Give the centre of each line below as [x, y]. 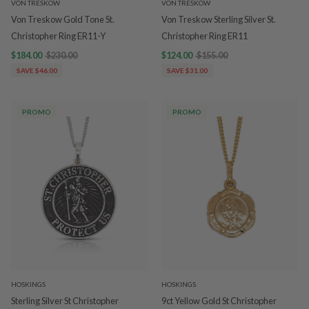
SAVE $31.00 [187, 70]
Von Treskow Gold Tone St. [63, 19]
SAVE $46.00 [37, 70]
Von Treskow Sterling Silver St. [219, 19]
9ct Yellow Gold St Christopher [219, 300]
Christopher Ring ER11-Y [58, 36]
